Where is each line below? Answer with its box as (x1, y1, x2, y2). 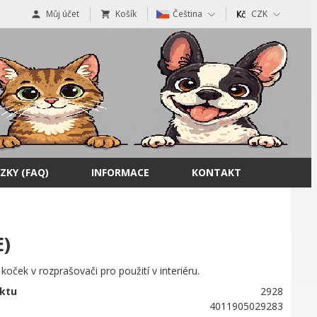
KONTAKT (192, 166, 241, 179)
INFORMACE (91, 166, 149, 179)
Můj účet (46, 8, 79, 20)
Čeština (173, 8, 202, 20)
